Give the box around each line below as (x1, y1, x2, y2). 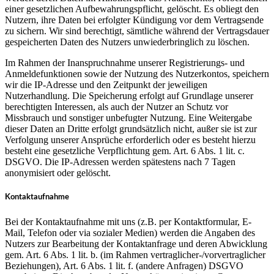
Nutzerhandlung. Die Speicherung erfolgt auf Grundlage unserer (5, 91, 253, 102)
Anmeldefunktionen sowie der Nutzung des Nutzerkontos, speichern (5, 68, 269, 80)
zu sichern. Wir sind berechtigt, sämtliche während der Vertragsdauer (5, 26, 269, 37)
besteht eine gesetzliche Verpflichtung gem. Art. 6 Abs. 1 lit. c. (5, 146, 245, 157)
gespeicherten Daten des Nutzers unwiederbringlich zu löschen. (5, 37, 250, 48)
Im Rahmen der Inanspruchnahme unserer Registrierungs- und (5, 57, 245, 68)
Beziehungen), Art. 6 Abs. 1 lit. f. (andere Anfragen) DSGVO (5, 260, 243, 271)
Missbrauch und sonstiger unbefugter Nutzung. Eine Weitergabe (5, 113, 252, 124)
